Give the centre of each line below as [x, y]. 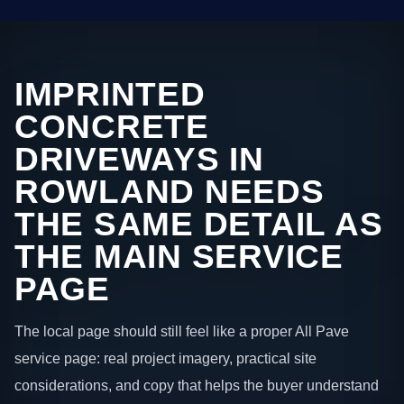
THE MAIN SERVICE [179, 256]
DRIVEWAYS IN [139, 159]
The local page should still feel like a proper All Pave [182, 331]
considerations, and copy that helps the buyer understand [197, 386]
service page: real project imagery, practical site [165, 358]
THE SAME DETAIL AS [199, 224]
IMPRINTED [110, 94]
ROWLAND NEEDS [170, 191]
